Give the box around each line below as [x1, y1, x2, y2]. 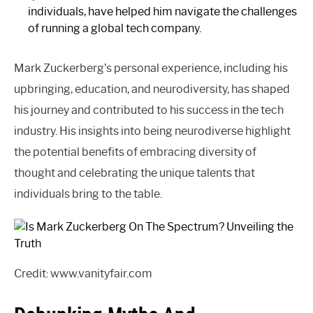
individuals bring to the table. [14, 187, 162, 201]
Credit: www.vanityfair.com [14, 266, 152, 280]
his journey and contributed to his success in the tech [14, 103, 284, 117]
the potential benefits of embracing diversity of [14, 145, 256, 159]
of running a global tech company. [28, 21, 201, 35]
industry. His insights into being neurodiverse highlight [14, 124, 291, 138]
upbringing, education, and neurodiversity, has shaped [14, 82, 290, 96]
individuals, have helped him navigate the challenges [28, 4, 297, 18]
